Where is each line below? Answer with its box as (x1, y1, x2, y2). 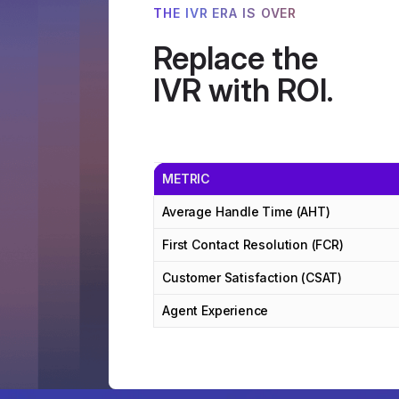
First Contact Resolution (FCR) (162, 237, 344, 253)
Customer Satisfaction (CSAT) (162, 270, 343, 286)
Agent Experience (162, 303, 269, 319)
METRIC (162, 171, 211, 187)
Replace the (153, 39, 319, 77)
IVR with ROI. (153, 71, 334, 110)
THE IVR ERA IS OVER (153, 5, 297, 21)
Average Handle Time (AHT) (162, 204, 330, 220)
